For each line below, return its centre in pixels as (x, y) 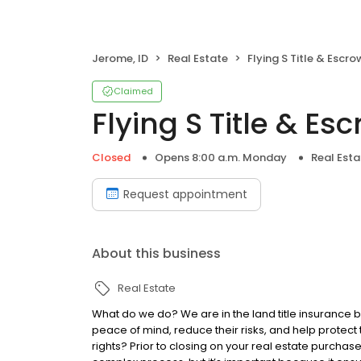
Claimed (133, 91)
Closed (111, 158)
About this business (156, 253)
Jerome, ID (120, 58)
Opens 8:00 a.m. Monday (221, 158)
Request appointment (185, 194)
